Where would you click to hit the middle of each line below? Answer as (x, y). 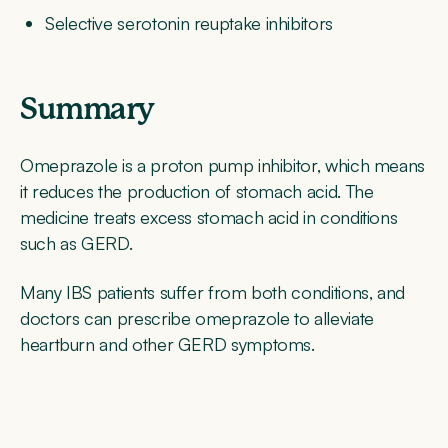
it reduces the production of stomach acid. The (197, 191)
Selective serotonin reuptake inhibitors (189, 23)
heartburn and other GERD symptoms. (170, 343)
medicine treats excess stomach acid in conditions (209, 217)
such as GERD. (76, 243)
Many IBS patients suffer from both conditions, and (213, 291)
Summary (87, 110)
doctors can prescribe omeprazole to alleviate (197, 317)
